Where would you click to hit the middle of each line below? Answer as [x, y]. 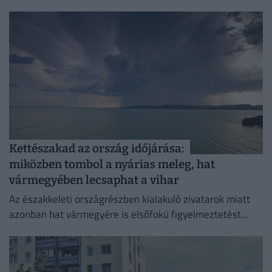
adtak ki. [28, 230]
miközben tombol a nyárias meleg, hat [112, 164]
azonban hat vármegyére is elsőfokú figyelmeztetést [125, 215]
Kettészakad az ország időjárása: [97, 148]
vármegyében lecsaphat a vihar [94, 180]
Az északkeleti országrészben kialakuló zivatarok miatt [130, 199]
